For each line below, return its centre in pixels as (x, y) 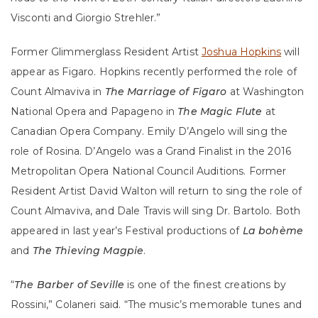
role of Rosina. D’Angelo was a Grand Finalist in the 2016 (151, 152)
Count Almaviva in (58, 92)
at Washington (265, 92)
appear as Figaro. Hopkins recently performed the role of (154, 72)
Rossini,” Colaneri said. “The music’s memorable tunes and (156, 305)
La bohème (273, 231)
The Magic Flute (221, 112)
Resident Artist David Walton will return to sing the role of (157, 191)
